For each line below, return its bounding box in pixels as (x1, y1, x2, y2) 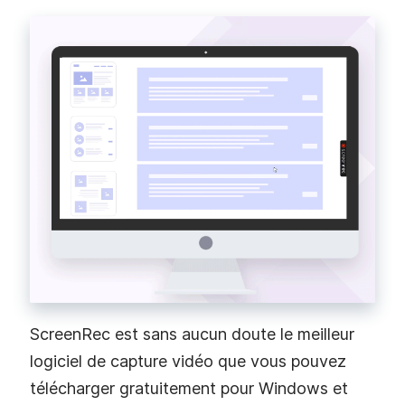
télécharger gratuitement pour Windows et (30, 378, 348, 398)
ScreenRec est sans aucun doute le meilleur (30, 324, 354, 344)
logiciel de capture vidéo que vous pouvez (30, 351, 346, 371)
